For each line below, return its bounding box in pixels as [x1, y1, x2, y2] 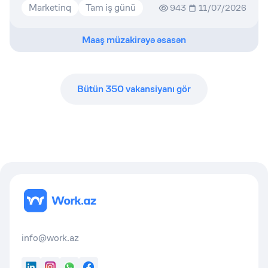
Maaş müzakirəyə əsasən [82, 33, 186, 46]
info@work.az [22, 232, 79, 244]
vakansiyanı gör [124, 83, 191, 95]
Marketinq [29, 1, 71, 14]
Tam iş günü [86, 1, 136, 14]
